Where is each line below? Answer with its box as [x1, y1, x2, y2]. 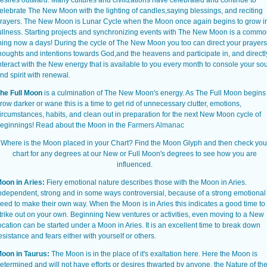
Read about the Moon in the [36, 121, 128, 129]
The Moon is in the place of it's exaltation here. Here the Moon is [49, 250, 257, 258]
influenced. [117, 160, 153, 169]
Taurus [24, 250, 47, 258]
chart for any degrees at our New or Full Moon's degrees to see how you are [13, 150, 257, 158]
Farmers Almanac [128, 121, 184, 129]
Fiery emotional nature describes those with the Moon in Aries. [45, 178, 247, 187]
